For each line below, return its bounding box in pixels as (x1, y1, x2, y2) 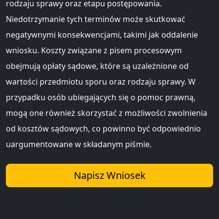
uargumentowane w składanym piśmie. (6, 138, 152, 150)
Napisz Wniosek (73, 168, 146, 182)
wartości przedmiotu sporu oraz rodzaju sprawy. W (6, 76, 196, 87)
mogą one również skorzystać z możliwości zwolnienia (6, 107, 207, 118)
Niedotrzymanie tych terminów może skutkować (6, 13, 185, 24)
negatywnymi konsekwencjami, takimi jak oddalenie (6, 29, 198, 40)
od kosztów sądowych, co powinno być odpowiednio (6, 123, 201, 134)
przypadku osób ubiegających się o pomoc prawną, (6, 91, 196, 103)
